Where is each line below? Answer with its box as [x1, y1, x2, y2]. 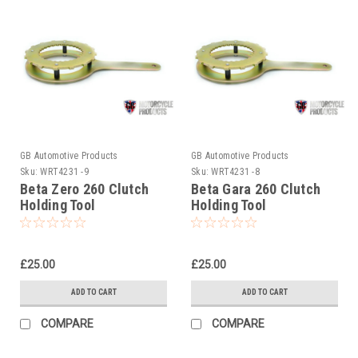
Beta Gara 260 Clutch [191, 180, 320, 197]
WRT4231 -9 [40, 165, 89, 177]
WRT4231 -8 [211, 165, 260, 177]
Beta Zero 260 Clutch [20, 180, 149, 197]
